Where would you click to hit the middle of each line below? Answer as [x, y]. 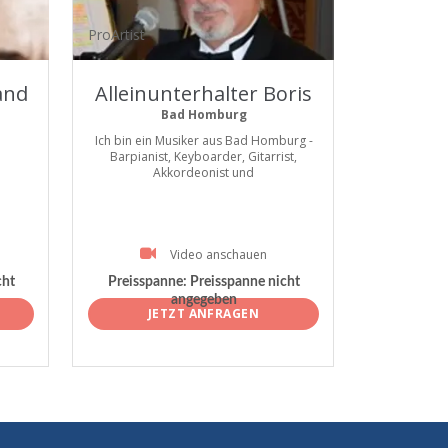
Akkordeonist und [203, 172]
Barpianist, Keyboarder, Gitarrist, [203, 156]
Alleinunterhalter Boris [203, 93]
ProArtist [116, 34]
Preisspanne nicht [243, 282]
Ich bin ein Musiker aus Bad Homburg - [203, 140]
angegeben [203, 300]
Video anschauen [218, 254]
